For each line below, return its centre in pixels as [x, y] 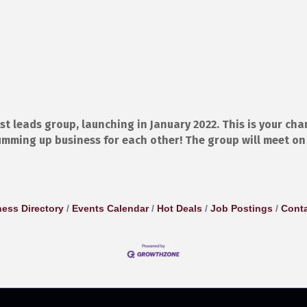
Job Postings [241, 208]
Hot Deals [179, 208]
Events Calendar [110, 208]
